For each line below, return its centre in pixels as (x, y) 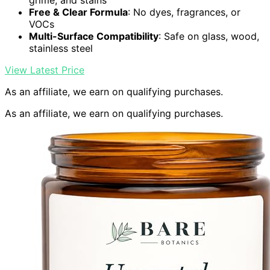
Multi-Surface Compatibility (94, 36)
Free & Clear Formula (78, 12)
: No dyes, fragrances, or (184, 12)
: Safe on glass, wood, (209, 36)
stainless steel (61, 49)
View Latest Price (45, 70)
